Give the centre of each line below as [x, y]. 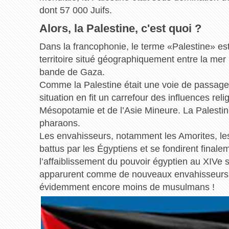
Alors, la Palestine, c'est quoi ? [120, 28]
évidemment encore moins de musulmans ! [127, 187]
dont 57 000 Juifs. [75, 10]
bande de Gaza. [72, 72]
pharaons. [60, 123]
